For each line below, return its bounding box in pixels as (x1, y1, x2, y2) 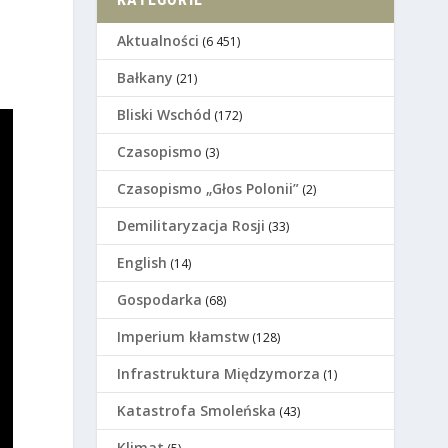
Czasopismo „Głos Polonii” (117, 179, 300, 199)
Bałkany (117, 68, 174, 88)
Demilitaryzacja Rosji (117, 216, 266, 236)
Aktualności (117, 31, 200, 51)
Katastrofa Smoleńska (117, 401, 277, 421)
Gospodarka (117, 290, 203, 310)
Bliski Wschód (117, 105, 212, 125)
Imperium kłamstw (117, 327, 250, 347)
